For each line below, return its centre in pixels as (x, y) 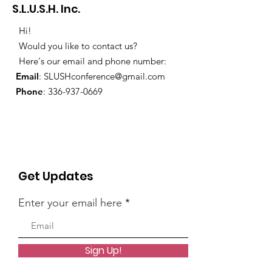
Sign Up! (103, 250)
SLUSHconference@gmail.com (104, 76)
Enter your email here (70, 202)
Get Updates (56, 176)
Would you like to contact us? (80, 46)
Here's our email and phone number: (93, 61)
